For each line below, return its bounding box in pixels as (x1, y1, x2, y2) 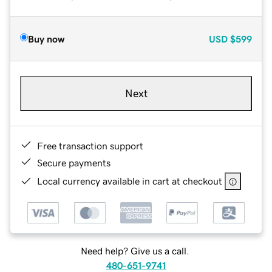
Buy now (28, 33, 64, 44)
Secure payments (37, 157, 110, 168)
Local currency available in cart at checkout (37, 175, 222, 186)
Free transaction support (37, 140, 143, 151)
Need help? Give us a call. (80, 246, 189, 256)
